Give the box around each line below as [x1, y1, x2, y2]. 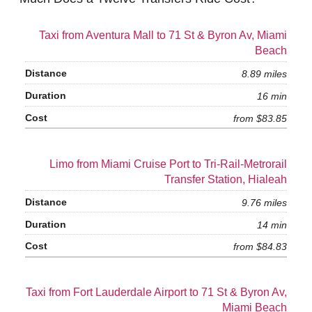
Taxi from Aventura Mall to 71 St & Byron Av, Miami [39, 29, 287, 42]
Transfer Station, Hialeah [164, 173, 287, 185]
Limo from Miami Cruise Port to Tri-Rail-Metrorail [49, 157, 287, 170]
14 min [257, 219, 287, 231]
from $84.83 [233, 241, 287, 253]
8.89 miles [242, 68, 287, 80]
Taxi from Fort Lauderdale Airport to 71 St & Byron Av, [26, 286, 287, 299]
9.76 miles [242, 196, 287, 208]
